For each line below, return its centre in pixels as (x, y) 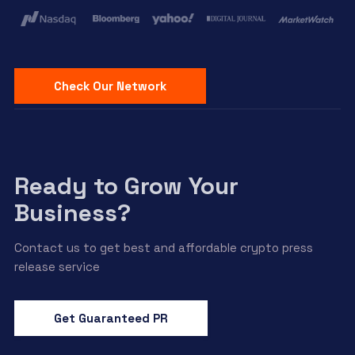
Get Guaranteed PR (111, 319)
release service (57, 267)
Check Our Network (110, 86)
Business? (72, 213)
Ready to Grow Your (126, 186)
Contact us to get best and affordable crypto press (163, 248)
